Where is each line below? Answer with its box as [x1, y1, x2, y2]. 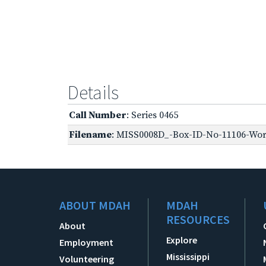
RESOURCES [166, 211, 230, 227]
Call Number [69, 109, 126, 121]
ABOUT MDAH [59, 197, 131, 213]
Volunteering [59, 252, 114, 265]
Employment [59, 236, 113, 248]
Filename [69, 128, 112, 141]
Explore [166, 233, 198, 246]
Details [68, 80, 119, 104]
